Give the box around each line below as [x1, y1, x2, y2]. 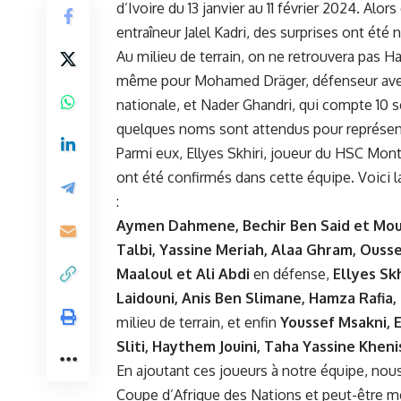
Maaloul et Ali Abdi [116, 264, 250, 283]
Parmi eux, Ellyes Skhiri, [116, 143, 270, 162]
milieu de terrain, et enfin [116, 312, 280, 331]
